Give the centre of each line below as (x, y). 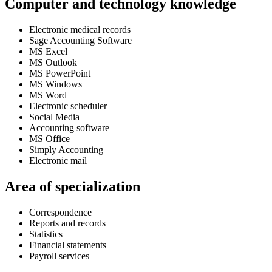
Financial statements (68, 245)
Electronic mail (58, 160)
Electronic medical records (80, 29)
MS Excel (48, 51)
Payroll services (59, 256)
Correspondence (60, 212)
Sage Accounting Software (80, 40)
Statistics (46, 234)
